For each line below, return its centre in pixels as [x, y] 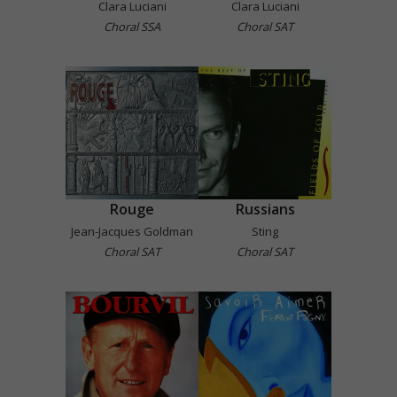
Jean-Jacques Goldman [132, 231]
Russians [265, 209]
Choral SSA [132, 26]
